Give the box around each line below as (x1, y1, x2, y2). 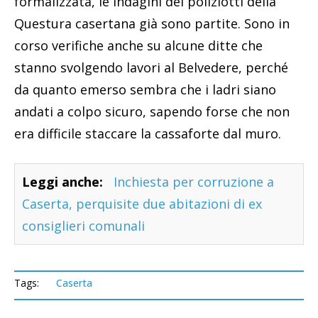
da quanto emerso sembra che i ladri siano (14, 80, 276, 98)
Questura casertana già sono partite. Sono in (14, 14, 290, 32)
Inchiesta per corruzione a (114, 172, 274, 190)
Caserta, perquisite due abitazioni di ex (22, 194, 262, 212)
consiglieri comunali (22, 216, 145, 234)
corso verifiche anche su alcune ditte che (14, 36, 263, 54)
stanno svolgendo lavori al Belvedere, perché (14, 58, 288, 76)
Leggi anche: (22, 172, 103, 190)
